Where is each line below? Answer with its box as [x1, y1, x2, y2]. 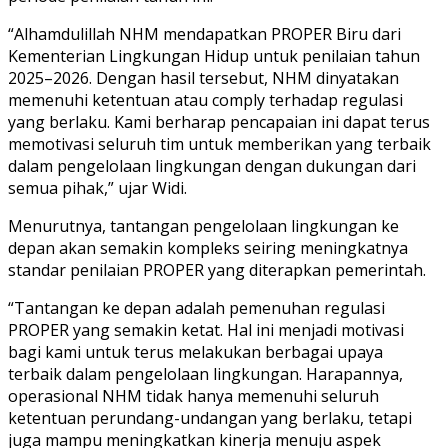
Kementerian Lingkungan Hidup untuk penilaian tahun [8, 44, 420, 67]
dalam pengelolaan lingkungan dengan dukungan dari [8, 154, 416, 177]
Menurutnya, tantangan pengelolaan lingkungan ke [8, 214, 399, 237]
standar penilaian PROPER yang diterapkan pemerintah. [8, 258, 426, 281]
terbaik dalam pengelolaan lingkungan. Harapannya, [8, 362, 403, 385]
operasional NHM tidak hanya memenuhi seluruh [8, 384, 379, 407]
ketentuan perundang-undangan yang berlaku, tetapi [8, 406, 412, 429]
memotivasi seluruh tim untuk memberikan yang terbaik [8, 132, 431, 155]
